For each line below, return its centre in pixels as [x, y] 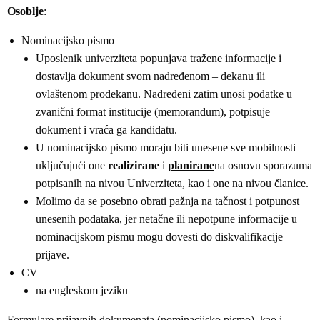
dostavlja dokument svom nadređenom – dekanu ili [150, 76]
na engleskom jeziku [82, 290]
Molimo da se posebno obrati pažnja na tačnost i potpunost [167, 201]
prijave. [52, 255]
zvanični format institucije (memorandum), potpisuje [153, 112]
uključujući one [72, 165]
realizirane [135, 165]
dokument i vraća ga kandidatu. [106, 130]
